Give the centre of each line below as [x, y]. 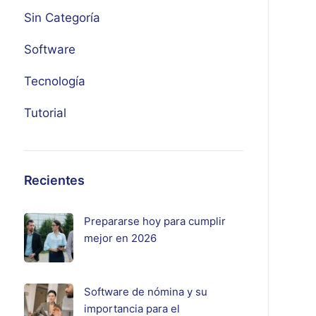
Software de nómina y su [145, 292]
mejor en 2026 [120, 238]
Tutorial [45, 113]
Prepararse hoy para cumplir [154, 221]
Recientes [54, 180]
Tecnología [54, 81]
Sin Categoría [62, 18]
